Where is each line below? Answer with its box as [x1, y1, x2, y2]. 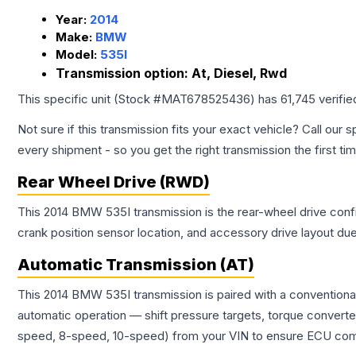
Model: [56, 47, 100, 63]
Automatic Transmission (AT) [17, 255, 254, 275]
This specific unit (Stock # [17, 91, 161, 107]
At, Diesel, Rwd [192, 65, 287, 82]
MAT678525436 [161, 91, 250, 107]
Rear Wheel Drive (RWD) [17, 172, 210, 192]
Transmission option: [56, 65, 192, 82]
